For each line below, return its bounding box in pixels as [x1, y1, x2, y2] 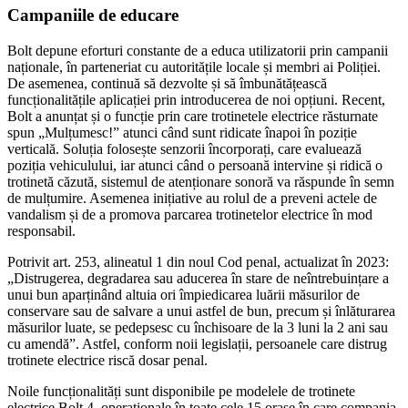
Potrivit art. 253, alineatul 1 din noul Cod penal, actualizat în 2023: [7, 253, 389, 270]
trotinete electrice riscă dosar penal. [7, 352, 208, 368]
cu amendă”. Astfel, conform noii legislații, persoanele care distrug [7, 335, 387, 352]
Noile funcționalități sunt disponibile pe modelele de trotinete [7, 382, 355, 399]
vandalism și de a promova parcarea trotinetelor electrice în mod [7, 206, 372, 222]
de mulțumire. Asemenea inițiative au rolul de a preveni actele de [7, 189, 377, 206]
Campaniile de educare [7, 5, 178, 25]
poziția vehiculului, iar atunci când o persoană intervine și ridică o [7, 157, 382, 173]
